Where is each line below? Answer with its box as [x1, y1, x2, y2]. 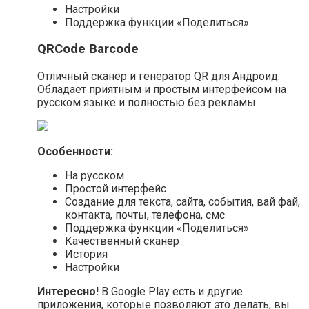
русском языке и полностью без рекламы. [37, 96, 258, 110]
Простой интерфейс [65, 182, 166, 196]
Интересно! [37, 285, 99, 299]
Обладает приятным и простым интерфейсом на [37, 83, 286, 97]
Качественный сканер [65, 235, 179, 248]
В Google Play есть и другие [99, 285, 243, 299]
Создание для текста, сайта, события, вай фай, [65, 195, 300, 209]
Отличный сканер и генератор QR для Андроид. [37, 70, 280, 83]
